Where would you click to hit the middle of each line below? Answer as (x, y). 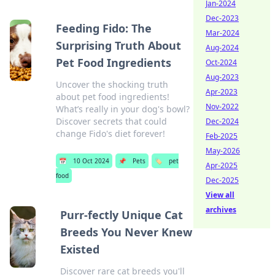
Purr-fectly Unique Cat (122, 215)
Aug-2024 (222, 48)
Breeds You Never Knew (126, 232)
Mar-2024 (223, 33)
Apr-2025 (222, 165)
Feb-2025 (222, 136)
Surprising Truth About (118, 45)
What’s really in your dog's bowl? (122, 109)
